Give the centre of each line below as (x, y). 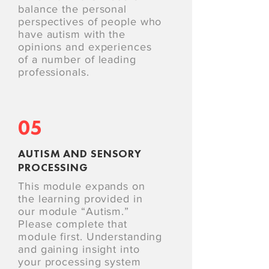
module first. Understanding (90, 237)
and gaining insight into (79, 249)
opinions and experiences (85, 47)
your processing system (80, 262)
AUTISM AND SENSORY (80, 153)
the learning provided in (80, 199)
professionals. (54, 72)
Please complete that (73, 224)
